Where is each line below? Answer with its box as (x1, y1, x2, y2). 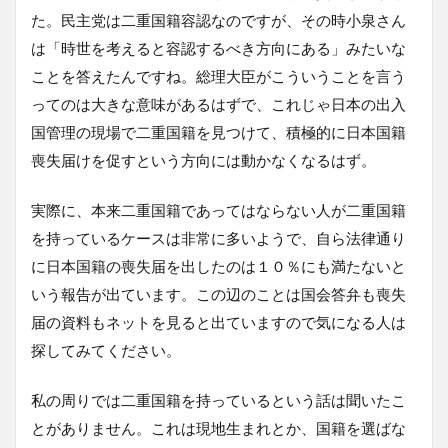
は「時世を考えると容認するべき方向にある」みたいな (31, 38, 406, 57)
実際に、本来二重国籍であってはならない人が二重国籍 (31, 200, 406, 219)
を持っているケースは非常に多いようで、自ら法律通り (31, 228, 406, 247)
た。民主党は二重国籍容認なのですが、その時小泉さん (31, 10, 406, 29)
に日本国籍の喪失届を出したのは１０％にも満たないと (31, 256, 406, 275)
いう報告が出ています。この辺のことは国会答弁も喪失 (31, 284, 406, 303)
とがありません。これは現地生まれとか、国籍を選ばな (31, 418, 406, 437)
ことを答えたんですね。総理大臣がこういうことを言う (31, 66, 406, 85)
